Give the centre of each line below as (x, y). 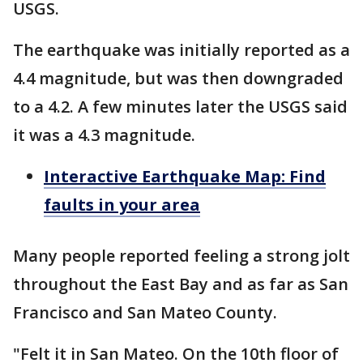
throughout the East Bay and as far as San (181, 284)
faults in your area (122, 205)
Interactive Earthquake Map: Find (185, 177)
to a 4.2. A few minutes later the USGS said (180, 107)
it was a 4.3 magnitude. (106, 135)
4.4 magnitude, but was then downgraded (178, 79)
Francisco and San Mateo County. (147, 313)
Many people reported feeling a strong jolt (181, 256)
